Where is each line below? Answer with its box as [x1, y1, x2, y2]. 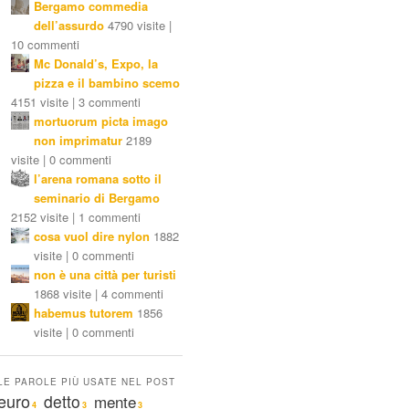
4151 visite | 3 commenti [11, 93, 141, 111]
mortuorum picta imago [34, 112, 168, 131]
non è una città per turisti [34, 266, 176, 284]
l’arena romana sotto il [34, 170, 162, 188]
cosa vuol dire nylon [34, 227, 150, 246]
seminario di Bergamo [34, 189, 160, 207]
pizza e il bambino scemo [34, 74, 180, 92]
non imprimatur [34, 131, 122, 150]
